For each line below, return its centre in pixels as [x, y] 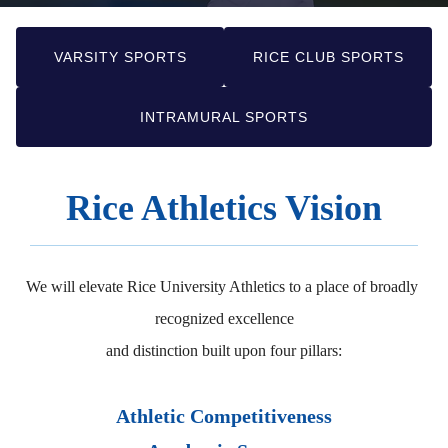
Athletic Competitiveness [224, 416]
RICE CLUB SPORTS [328, 56]
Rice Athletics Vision [224, 208]
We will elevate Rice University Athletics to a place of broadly [222, 287]
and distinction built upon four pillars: [224, 351]
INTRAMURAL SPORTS [224, 116]
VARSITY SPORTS [120, 56]
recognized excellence [224, 319]
